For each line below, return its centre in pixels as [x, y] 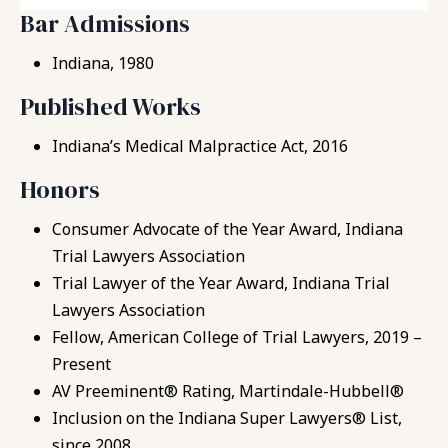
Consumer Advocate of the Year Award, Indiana [227, 228]
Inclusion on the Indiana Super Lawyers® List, [227, 417]
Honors [60, 189]
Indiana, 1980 [103, 62]
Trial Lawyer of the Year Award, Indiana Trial [221, 282]
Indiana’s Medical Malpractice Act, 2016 [200, 145]
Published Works [110, 106]
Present [81, 363]
